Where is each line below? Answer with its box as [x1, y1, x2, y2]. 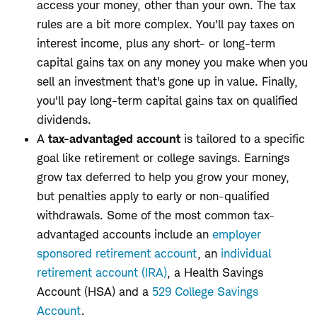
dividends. [37, 112, 95, 127]
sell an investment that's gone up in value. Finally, [37, 74, 298, 88]
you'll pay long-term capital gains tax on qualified [37, 93, 298, 108]
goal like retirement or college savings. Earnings [37, 150, 289, 165]
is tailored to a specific [180, 131, 305, 146]
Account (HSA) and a [37, 284, 152, 299]
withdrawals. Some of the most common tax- [37, 207, 275, 222]
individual [221, 246, 271, 260]
